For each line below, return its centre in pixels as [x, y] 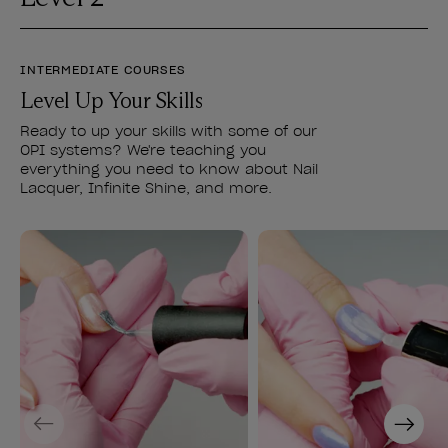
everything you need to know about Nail [169, 168]
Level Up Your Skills [111, 100]
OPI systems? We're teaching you [143, 149]
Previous [60, 414]
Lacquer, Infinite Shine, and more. [146, 187]
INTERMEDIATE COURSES [103, 69]
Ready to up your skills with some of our [168, 130]
